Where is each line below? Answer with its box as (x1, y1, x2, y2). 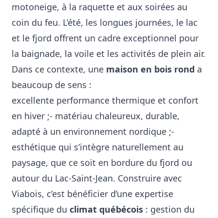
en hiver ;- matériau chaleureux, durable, (12, 110, 180, 122)
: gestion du (143, 203, 195, 215)
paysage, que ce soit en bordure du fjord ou (12, 157, 192, 168)
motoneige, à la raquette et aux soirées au (12, 1, 187, 13)
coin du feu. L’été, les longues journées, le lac (12, 17, 198, 28)
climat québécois (70, 203, 143, 215)
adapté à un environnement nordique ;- (12, 126, 174, 137)
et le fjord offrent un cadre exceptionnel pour (12, 32, 199, 44)
